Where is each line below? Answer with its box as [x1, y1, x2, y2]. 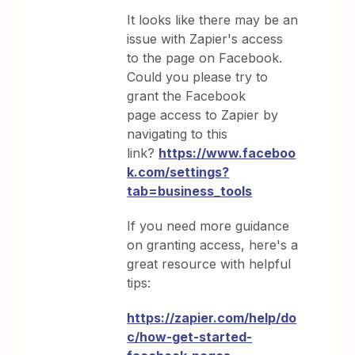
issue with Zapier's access [127, 31, 284, 47]
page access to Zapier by [127, 107, 279, 123]
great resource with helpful [127, 256, 292, 272]
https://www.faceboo [158, 145, 296, 161]
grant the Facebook [127, 88, 246, 104]
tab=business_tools [127, 183, 253, 199]
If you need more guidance [127, 218, 290, 234]
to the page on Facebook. [127, 50, 283, 66]
